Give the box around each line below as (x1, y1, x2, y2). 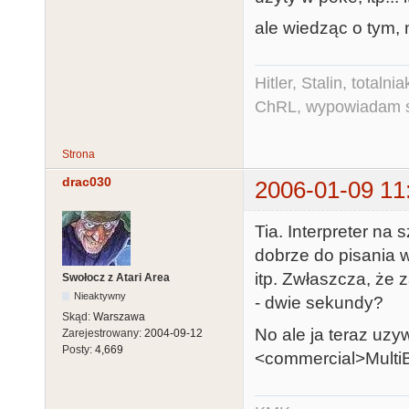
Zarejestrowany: (62, 326, 144, 340)
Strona (62, 147, 95, 161)
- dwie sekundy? (255, 293, 383, 313)
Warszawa (93, 309, 145, 323)
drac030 (62, 173, 111, 189)
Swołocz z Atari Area (62, 270, 170, 284)
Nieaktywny (74, 289, 127, 301)
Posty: (62, 342, 95, 356)
